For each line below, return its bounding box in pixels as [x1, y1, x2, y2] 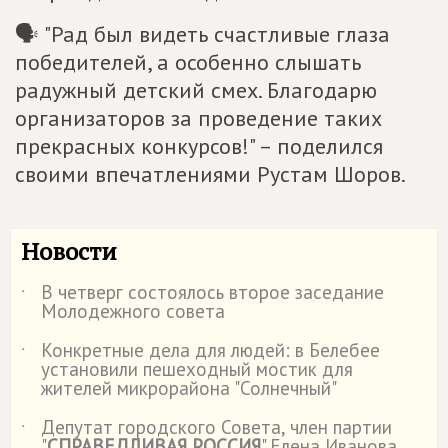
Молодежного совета [41, 299, 225, 323]
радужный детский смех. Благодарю [15, 76, 377, 104]
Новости [21, 235, 117, 267]
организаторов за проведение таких [15, 104, 382, 132]
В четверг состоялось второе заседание [41, 280, 384, 304]
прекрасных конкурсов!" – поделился [15, 132, 383, 160]
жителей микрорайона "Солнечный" [41, 376, 337, 400]
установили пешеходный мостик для [41, 357, 353, 381]
